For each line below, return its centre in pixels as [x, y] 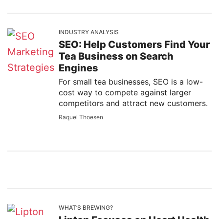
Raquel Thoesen [81, 117]
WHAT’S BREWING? [86, 208]
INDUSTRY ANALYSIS [89, 32]
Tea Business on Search [116, 56]
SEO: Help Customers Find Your [134, 44]
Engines [78, 68]
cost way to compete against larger [125, 92]
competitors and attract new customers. [133, 103]
